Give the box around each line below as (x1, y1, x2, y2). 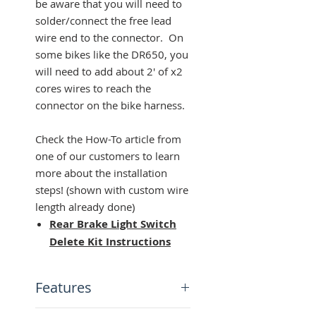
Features (35, 277, 92, 297)
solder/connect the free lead (35, 13, 171, 28)
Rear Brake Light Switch (49, 216, 176, 231)
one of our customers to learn (35, 148, 180, 163)
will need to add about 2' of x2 (35, 63, 183, 78)
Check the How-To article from (35, 131, 181, 146)
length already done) (35, 199, 135, 214)
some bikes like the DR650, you (35, 47, 188, 61)
